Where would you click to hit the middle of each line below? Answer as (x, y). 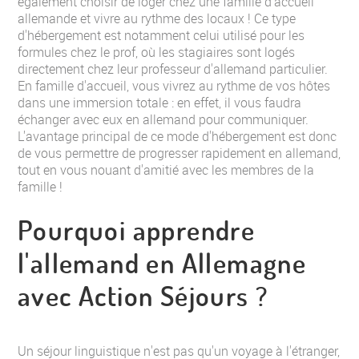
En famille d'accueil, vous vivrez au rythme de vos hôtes (174, 86)
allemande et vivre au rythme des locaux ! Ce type (157, 18)
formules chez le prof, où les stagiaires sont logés (156, 52)
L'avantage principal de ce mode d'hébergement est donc (177, 136)
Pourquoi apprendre (137, 230)
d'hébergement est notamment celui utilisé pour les (161, 35)
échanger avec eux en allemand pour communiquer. (163, 119)
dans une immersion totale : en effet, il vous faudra (159, 103)
